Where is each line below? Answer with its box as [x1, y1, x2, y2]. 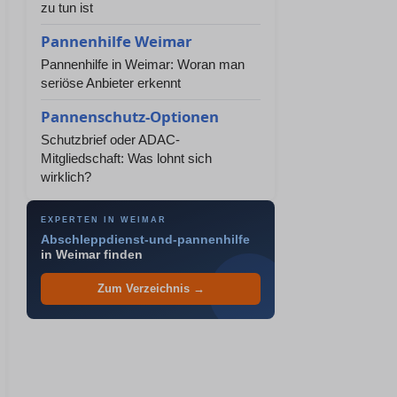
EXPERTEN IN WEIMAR [41, 215, 167, 224]
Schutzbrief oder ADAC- [41, 132, 180, 147]
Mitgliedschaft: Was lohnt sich [41, 151, 212, 166]
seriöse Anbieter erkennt [41, 75, 181, 90]
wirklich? [41, 169, 91, 184]
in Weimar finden [41, 248, 143, 261]
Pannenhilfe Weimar [41, 31, 192, 51]
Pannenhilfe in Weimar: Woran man [41, 57, 245, 72]
